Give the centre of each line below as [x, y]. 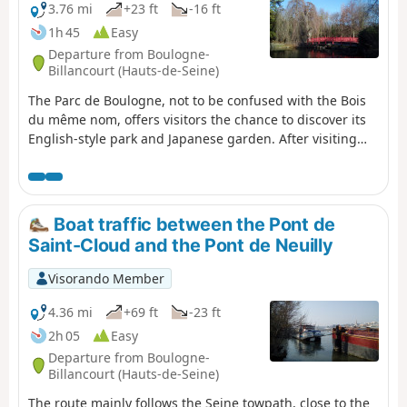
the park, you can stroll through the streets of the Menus [202, 157]
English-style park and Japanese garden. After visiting [193, 138]
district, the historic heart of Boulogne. [146, 176]
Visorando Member [106, 278]
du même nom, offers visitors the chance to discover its [197, 119]
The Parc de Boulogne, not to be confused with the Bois [197, 100]
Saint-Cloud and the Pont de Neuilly [181, 246]
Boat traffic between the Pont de [192, 224]
